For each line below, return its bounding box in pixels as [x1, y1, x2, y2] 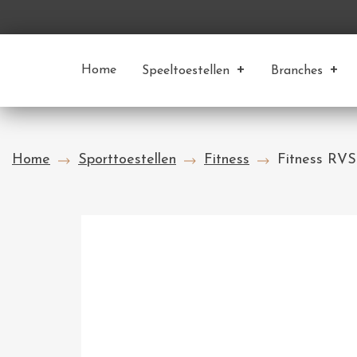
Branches [271, 65, 323, 77]
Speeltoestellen [142, 65, 229, 77]
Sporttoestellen [78, 152, 176, 167]
